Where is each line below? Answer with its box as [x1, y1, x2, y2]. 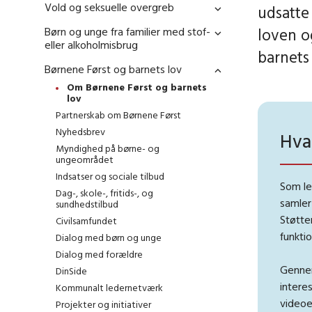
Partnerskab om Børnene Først [56, 109, 181, 122]
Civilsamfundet [56, 214, 117, 228]
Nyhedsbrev [56, 125, 105, 139]
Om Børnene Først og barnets [67, 81, 207, 94]
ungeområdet [56, 153, 114, 166]
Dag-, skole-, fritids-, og [56, 187, 153, 200]
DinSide [56, 265, 87, 278]
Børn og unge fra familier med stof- [45, 24, 210, 39]
